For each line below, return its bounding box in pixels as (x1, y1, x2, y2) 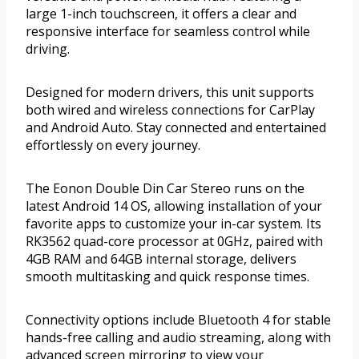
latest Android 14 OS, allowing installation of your (26, 197, 322, 216)
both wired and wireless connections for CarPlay (26, 101, 315, 119)
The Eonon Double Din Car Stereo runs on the (26, 179, 305, 198)
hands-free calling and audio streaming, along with (26, 329, 331, 347)
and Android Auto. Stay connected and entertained (26, 119, 326, 137)
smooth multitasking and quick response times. (26, 268, 309, 286)
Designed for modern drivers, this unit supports (26, 83, 314, 102)
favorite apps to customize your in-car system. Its (26, 215, 321, 233)
